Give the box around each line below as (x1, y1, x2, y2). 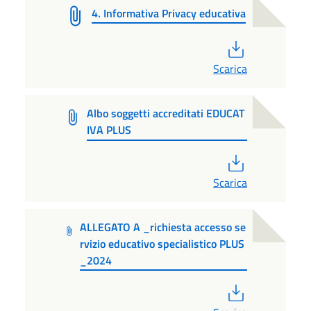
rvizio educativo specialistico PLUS (79, 235, 244, 252)
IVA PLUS (87, 121, 132, 138)
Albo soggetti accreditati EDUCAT (87, 104, 245, 121)
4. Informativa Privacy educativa (92, 4, 246, 22)
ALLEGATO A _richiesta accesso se (79, 218, 246, 235)
